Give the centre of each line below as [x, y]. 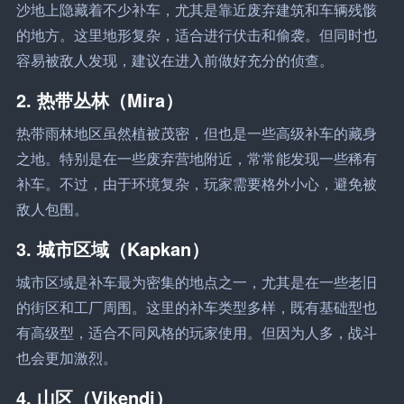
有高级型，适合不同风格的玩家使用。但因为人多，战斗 [196, 332]
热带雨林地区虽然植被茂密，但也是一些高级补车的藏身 [196, 133]
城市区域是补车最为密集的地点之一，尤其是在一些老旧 [196, 282]
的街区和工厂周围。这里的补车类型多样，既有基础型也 [196, 307]
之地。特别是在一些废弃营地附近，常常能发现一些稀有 [196, 158]
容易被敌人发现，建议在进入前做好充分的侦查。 [174, 60]
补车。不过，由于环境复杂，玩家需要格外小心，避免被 [196, 184]
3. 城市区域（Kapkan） [112, 248]
